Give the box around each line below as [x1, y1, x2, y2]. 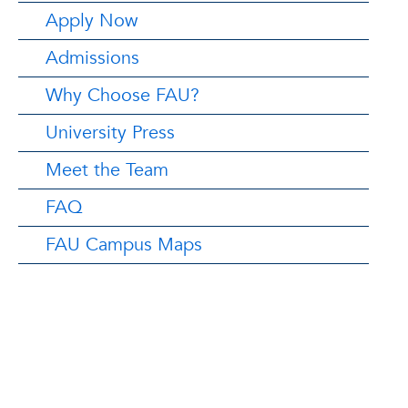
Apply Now [46, 7, 138, 33]
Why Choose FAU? [46, 82, 199, 107]
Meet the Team [46, 157, 168, 182]
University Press [46, 119, 175, 145]
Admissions [46, 45, 139, 70]
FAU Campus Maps [46, 231, 202, 257]
